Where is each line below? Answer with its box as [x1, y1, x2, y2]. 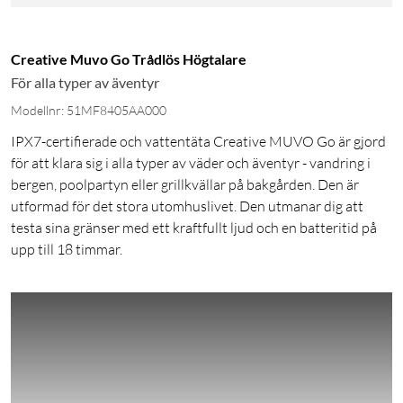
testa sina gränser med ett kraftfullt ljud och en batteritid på [11, 219, 377, 237]
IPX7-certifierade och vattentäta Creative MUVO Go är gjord [11, 132, 386, 151]
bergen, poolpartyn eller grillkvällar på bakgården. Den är [11, 175, 359, 194]
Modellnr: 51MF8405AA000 [11, 103, 166, 119]
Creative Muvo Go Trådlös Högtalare [11, 50, 246, 68]
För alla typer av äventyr [11, 74, 159, 92]
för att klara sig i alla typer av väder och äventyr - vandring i [11, 154, 371, 173]
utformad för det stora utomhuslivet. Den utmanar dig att [11, 197, 363, 216]
